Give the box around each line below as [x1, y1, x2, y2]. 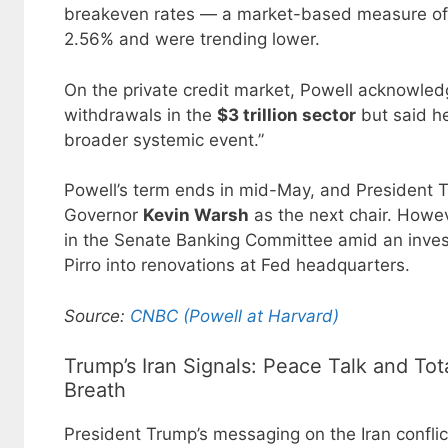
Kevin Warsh [143, 205, 249, 226]
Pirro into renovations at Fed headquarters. [64, 255, 410, 276]
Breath [64, 378, 126, 403]
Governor [64, 205, 143, 226]
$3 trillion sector [217, 104, 356, 125]
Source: [64, 305, 130, 326]
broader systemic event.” [64, 129, 264, 150]
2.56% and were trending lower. [64, 29, 320, 50]
